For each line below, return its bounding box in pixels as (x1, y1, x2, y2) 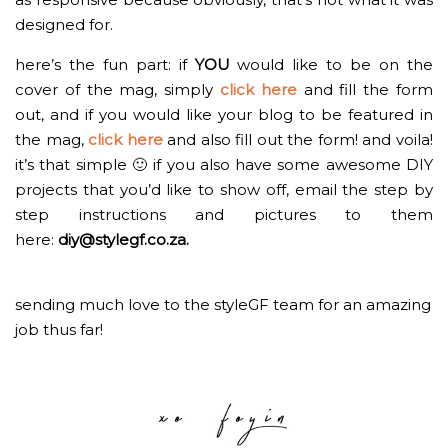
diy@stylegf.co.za (58, 230, 186, 250)
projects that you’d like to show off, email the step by (15, 180, 433, 200)
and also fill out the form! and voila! (162, 130, 434, 150)
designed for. (15, 15, 113, 35)
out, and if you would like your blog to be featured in (15, 105, 433, 125)
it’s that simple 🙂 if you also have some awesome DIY (15, 155, 433, 175)
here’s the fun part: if (15, 55, 195, 75)
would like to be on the (229, 55, 434, 75)
